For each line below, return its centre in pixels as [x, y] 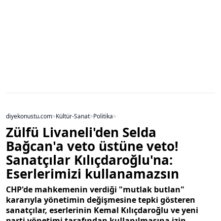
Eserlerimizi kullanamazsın [92, 174]
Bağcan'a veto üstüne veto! [92, 146]
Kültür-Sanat [73, 116]
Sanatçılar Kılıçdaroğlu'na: [89, 160]
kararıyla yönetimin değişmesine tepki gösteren [101, 200]
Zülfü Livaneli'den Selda [81, 132]
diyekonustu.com [29, 116]
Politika [103, 116]
